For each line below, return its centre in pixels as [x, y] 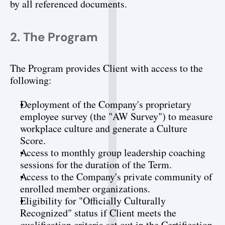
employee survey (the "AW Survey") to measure [117, 116]
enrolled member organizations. [85, 189]
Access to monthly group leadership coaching [113, 152]
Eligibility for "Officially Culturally [93, 201]
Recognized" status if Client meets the [98, 213]
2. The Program [54, 37]
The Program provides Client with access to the [106, 68]
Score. [33, 140]
